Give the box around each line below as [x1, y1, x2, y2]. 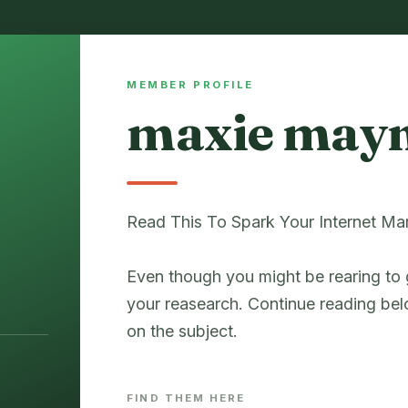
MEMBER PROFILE [127, 78, 254, 92]
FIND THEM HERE [127, 391, 246, 404]
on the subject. [127, 321, 239, 341]
